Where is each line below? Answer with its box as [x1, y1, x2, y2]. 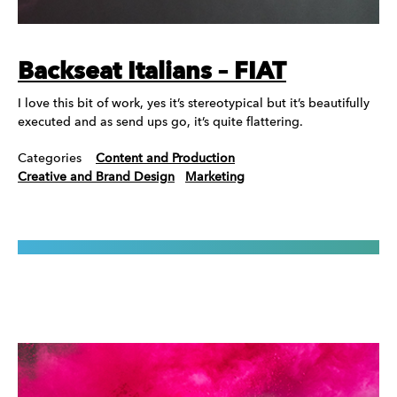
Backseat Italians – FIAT [18, 59, 286, 84]
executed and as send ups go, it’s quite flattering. [18, 115, 303, 128]
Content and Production [96, 152, 235, 165]
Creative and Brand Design [18, 170, 175, 183]
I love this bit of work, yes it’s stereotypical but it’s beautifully [18, 97, 370, 110]
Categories [18, 152, 82, 165]
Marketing [185, 170, 245, 183]
